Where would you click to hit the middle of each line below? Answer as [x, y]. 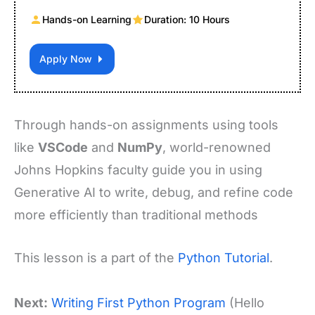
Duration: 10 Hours [187, 20]
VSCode [63, 148]
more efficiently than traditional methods [136, 215]
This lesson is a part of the [96, 258]
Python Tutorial [224, 258]
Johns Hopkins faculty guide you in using [138, 170]
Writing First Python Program [139, 303]
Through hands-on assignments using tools [146, 125]
